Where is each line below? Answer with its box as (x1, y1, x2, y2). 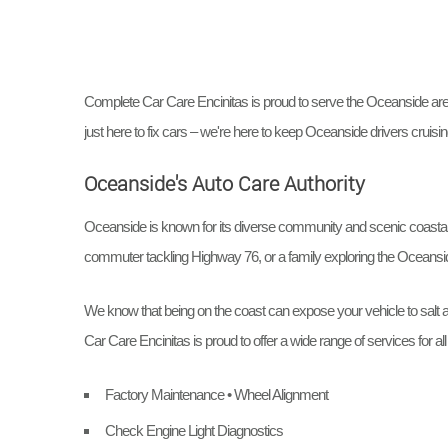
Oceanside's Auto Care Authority (84, 169, 365, 197)
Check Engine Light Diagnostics (105, 421, 283, 439)
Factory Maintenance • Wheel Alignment (105, 386, 328, 404)
